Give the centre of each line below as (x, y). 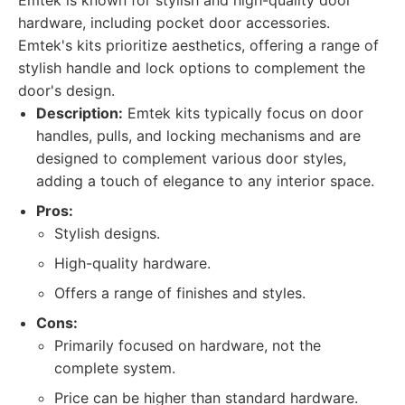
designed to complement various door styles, (191, 158)
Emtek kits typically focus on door (243, 113)
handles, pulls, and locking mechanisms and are (198, 136)
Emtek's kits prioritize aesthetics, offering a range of (198, 45)
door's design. (66, 90)
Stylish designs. (107, 233)
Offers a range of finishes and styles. (180, 293)
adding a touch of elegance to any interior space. (205, 181)
